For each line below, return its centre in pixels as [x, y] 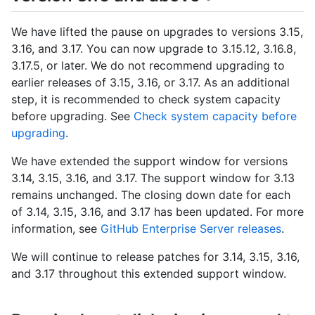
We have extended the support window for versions [149, 161]
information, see [56, 229]
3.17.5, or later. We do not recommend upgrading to [148, 66]
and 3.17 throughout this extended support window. [149, 274]
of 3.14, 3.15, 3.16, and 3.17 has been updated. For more [157, 212]
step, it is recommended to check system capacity [146, 99]
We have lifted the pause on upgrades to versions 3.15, [157, 32]
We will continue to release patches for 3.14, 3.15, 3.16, [155, 257]
